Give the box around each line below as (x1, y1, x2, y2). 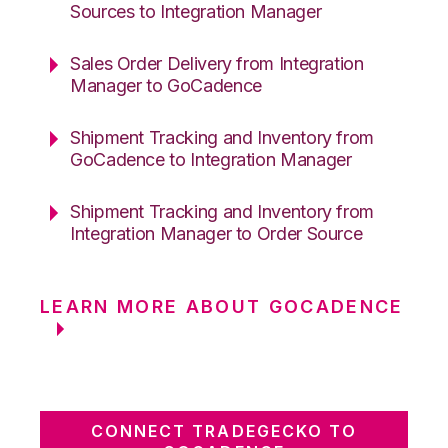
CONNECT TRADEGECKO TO (90, 420, 358, 441)
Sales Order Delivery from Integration (70, 52, 364, 74)
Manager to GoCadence (70, 74, 262, 96)
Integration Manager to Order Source (70, 222, 363, 244)
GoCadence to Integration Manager (70, 148, 352, 170)
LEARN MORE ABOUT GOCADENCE (40, 295, 404, 317)
